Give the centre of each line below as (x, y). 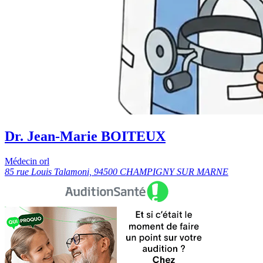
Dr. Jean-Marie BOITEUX (85, 136)
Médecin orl (27, 161)
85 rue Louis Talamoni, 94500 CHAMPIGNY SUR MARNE (117, 172)
